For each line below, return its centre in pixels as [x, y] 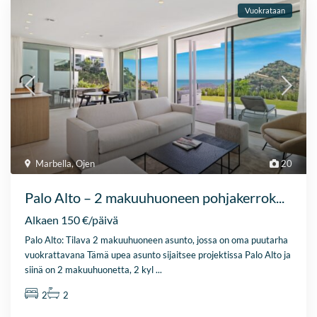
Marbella [54, 164]
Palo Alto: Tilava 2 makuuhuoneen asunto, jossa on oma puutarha [157, 240]
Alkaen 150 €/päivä [72, 220]
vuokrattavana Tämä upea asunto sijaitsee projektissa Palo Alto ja [158, 255]
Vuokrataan [265, 11]
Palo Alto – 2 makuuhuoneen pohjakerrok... [155, 198]
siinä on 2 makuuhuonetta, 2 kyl [91, 270]
